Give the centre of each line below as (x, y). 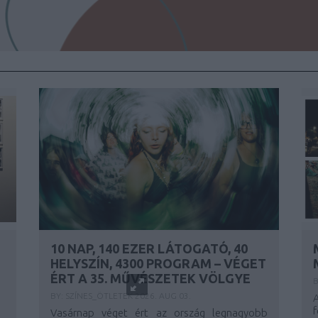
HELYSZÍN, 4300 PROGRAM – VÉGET (158, 263)
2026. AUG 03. (163, 296)
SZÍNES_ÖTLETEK (100, 296)
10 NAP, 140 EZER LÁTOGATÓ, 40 (149, 248)
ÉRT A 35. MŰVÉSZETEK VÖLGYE (150, 278)
